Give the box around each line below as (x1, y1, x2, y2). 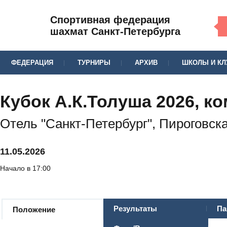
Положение (13, 205, 56, 214)
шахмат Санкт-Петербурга (50, 25, 180, 37)
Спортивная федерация (50, 14, 170, 25)
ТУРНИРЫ (78, 59, 110, 66)
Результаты (113, 204, 158, 213)
